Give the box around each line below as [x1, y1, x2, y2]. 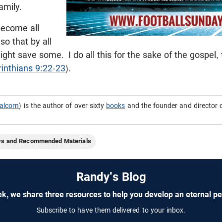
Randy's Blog [76, 169, 146, 184]
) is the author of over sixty [19, 101, 107, 110]
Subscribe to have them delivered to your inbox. [36, 206, 186, 214]
